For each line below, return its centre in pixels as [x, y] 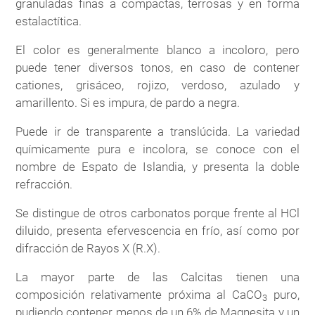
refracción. [44, 184]
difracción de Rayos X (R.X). [88, 248]
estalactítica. [49, 21]
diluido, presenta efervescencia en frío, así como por [157, 230]
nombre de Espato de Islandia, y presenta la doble [157, 166]
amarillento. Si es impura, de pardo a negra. [128, 102]
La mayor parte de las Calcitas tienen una [157, 277]
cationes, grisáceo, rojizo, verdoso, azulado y [157, 85]
